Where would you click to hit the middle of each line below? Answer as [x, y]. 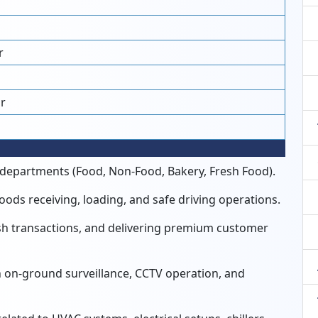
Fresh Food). [241, 171]
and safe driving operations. [203, 199]
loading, [103, 199]
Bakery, [186, 171]
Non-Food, [135, 171]
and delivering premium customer [175, 228]
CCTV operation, [177, 273]
